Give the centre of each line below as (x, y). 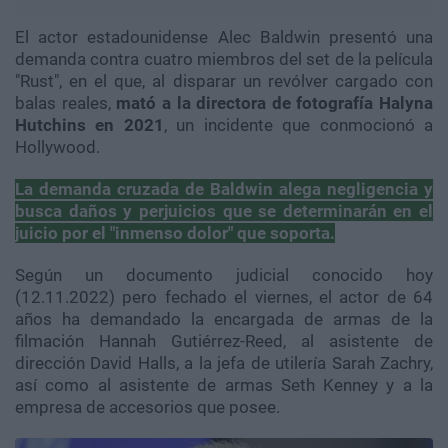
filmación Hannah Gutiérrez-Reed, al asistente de (224, 340)
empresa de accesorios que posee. (147, 406)
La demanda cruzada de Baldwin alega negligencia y (224, 188)
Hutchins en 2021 (89, 124)
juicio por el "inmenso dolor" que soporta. (175, 232)
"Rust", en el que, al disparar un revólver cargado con (224, 80)
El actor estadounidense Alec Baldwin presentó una (224, 36)
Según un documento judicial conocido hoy (224, 274)
